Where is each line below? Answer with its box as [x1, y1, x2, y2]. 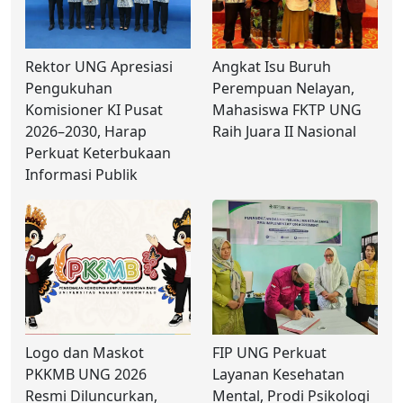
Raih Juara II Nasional [212, 121, 356, 142]
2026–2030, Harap [25, 121, 147, 142]
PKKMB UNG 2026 [25, 364, 147, 385]
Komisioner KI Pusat [25, 100, 163, 121]
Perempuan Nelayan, [212, 78, 354, 99]
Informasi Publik [25, 165, 138, 185]
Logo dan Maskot [25, 343, 144, 363]
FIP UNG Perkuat [212, 343, 327, 363]
